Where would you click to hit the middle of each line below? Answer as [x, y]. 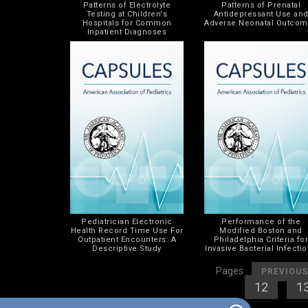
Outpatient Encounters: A [127, 239]
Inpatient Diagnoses [127, 32]
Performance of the [261, 221]
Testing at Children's [127, 14]
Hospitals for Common [127, 23]
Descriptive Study [127, 248]
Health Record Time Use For [127, 230]
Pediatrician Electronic [127, 221]
